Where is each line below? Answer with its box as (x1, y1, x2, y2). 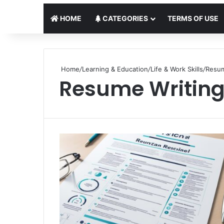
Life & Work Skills (150, 65, 203, 73)
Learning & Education (82, 65, 148, 73)
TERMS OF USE (167, 14, 218, 23)
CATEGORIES (101, 14, 148, 23)
